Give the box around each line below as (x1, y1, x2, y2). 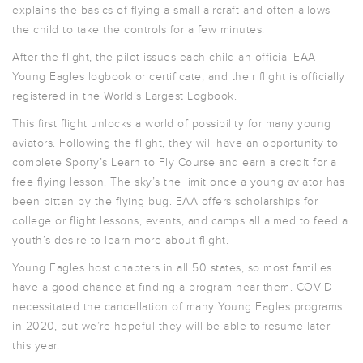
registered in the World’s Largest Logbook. (12, 89, 237, 104)
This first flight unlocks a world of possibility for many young (12, 117, 331, 131)
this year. (12, 339, 59, 353)
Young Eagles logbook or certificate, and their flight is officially (12, 70, 345, 84)
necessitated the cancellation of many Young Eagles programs (12, 300, 343, 314)
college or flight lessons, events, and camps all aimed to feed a (12, 214, 348, 228)
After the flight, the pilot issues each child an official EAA (12, 50, 316, 65)
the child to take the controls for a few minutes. (12, 23, 265, 37)
